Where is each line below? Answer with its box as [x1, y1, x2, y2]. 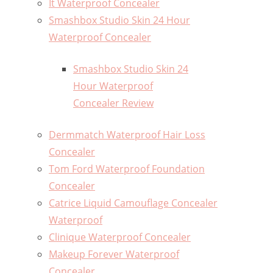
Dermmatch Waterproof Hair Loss [49, 128, 205, 142]
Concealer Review [73, 96, 154, 110]
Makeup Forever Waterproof [49, 247, 179, 261]
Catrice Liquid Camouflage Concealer [49, 196, 218, 210]
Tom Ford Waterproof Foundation [49, 162, 205, 176]
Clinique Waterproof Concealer [49, 230, 191, 244]
